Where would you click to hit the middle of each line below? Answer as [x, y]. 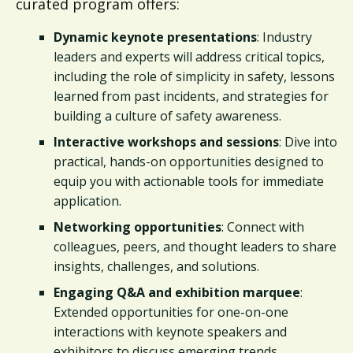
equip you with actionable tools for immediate [189, 181]
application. [87, 201]
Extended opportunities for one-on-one [171, 312]
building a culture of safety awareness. [167, 116]
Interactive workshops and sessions [166, 142]
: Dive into [308, 142]
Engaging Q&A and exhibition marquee [177, 292]
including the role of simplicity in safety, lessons [194, 76]
